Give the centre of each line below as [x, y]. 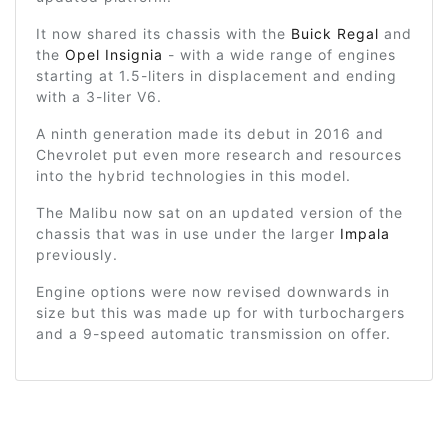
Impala [365, 233]
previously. [77, 254]
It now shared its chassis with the [163, 33]
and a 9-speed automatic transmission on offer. [213, 333]
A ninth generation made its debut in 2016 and [210, 133]
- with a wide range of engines [279, 54]
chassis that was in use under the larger [188, 233]
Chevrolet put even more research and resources [219, 154]
